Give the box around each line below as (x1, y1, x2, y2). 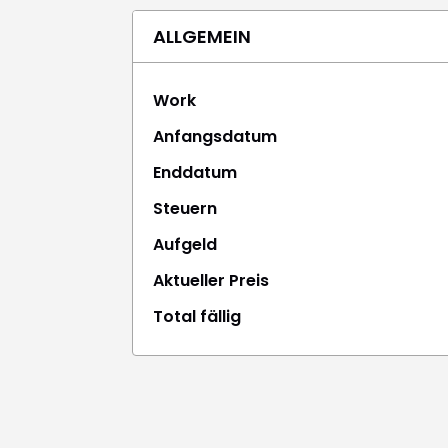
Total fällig (153, 304, 241, 328)
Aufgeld (153, 232, 217, 256)
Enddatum (153, 160, 237, 184)
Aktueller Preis (153, 268, 269, 292)
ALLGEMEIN (153, 23, 251, 49)
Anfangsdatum (153, 124, 277, 148)
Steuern (153, 196, 217, 220)
